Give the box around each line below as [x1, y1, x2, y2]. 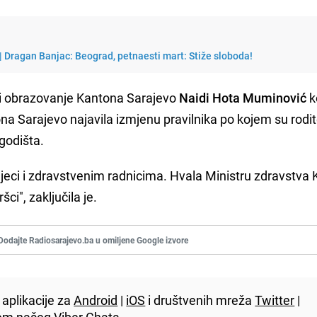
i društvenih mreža [145, 291, 255, 309]
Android [74, 291, 118, 309]
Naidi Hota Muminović [179, 88, 307, 106]
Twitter [255, 291, 295, 309]
